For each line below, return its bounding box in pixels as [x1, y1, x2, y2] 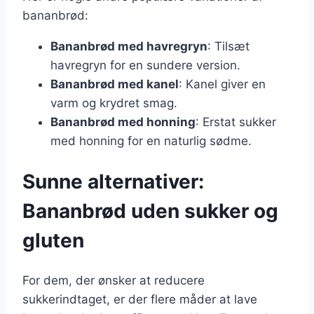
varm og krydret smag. [50, 95, 177, 110]
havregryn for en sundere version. [50, 57, 240, 72]
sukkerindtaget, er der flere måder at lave [22, 292, 257, 306]
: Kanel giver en [179, 76, 266, 91]
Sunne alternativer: [22, 169, 204, 193]
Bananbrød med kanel [50, 76, 179, 91]
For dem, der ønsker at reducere [22, 273, 205, 287]
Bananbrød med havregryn [50, 39, 207, 53]
